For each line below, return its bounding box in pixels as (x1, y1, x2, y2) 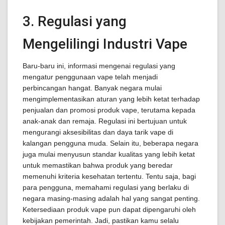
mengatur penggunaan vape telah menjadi (23, 73, 158, 81)
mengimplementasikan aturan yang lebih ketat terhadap (23, 95, 200, 103)
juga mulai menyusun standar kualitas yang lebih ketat (23, 150, 195, 158)
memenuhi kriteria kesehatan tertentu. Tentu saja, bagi (23, 172, 196, 180)
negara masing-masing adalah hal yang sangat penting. (23, 194, 200, 202)
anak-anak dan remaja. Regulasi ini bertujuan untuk (23, 117, 187, 125)
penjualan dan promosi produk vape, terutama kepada (23, 106, 195, 114)
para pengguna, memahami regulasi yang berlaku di (23, 183, 189, 191)
